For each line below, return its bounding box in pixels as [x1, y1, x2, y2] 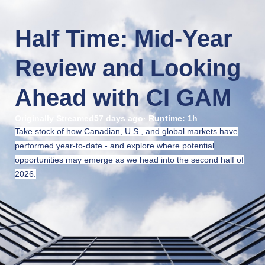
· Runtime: [143, 114, 188, 123]
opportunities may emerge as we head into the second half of [15, 155, 244, 164]
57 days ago [94, 114, 143, 123]
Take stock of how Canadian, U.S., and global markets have [15, 127, 238, 136]
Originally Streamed [15, 114, 94, 123]
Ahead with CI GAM [15, 85, 231, 111]
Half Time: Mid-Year [15, 25, 232, 51]
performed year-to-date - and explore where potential [15, 141, 214, 150]
